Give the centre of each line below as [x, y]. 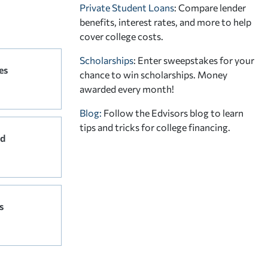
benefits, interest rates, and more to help [165, 22]
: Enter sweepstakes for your [194, 60]
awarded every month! [127, 89]
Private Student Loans [127, 7]
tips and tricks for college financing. [155, 127]
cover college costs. [121, 36]
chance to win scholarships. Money [153, 74]
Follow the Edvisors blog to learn [173, 112]
